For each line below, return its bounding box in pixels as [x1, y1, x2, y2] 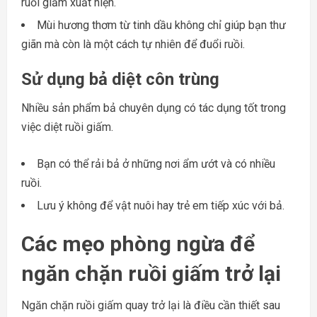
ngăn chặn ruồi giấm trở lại [21, 260, 281, 286]
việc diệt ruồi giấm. [21, 120, 113, 134]
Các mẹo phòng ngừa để [21, 231, 255, 256]
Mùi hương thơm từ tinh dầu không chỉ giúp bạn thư [37, 18, 286, 32]
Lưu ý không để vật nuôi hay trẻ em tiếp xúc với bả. [37, 198, 284, 212]
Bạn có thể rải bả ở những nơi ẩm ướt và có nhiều [37, 156, 275, 171]
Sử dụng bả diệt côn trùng [21, 69, 219, 89]
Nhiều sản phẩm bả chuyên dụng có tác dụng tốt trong [21, 100, 286, 115]
